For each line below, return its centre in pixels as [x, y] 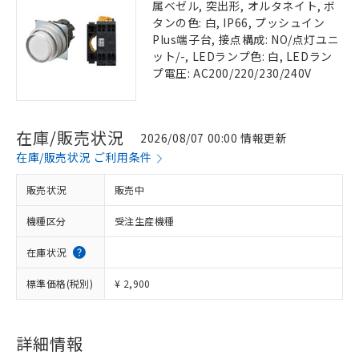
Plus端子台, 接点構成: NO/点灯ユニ [246, 39]
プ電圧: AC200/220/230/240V [232, 73]
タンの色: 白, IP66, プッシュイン [239, 22]
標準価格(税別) [60, 283]
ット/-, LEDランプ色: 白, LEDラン [242, 56]
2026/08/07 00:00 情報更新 [214, 137]
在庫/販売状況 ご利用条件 [84, 157]
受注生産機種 [145, 221]
